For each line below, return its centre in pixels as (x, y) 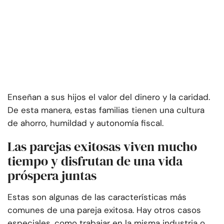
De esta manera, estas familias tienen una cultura (106, 110)
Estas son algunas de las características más (97, 197)
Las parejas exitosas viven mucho (102, 147)
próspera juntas (52, 176)
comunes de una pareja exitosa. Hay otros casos (104, 210)
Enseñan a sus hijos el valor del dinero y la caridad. (109, 97)
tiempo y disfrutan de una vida (95, 161)
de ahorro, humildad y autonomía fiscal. (85, 123)
